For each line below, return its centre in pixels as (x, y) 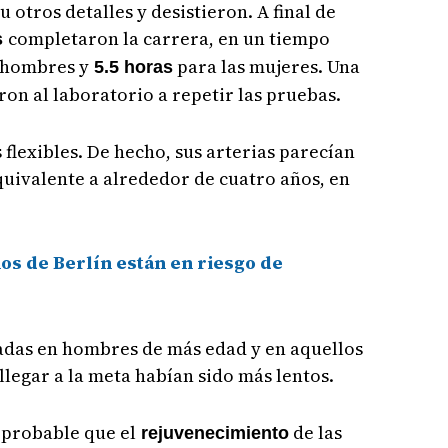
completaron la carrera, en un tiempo (168, 39)
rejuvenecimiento (212, 433)
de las (315, 433)
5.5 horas (130, 67)
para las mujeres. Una (266, 67)
